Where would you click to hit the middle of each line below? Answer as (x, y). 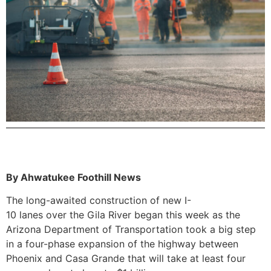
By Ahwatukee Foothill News (73, 177)
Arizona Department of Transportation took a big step (131, 230)
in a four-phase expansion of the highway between (122, 244)
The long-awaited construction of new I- (99, 201)
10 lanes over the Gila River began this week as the (123, 215)
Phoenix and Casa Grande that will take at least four (126, 259)
